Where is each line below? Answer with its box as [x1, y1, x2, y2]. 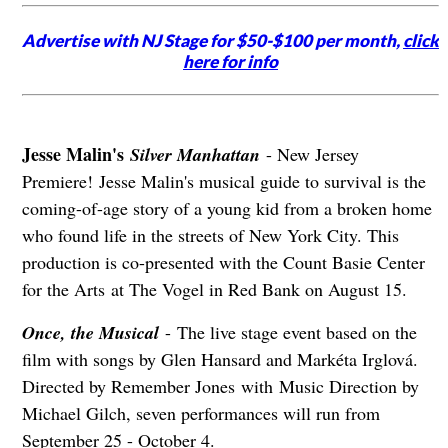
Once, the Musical [21, 319, 159, 345]
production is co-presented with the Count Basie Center [21, 249, 425, 274]
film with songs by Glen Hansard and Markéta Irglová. [21, 346, 418, 371]
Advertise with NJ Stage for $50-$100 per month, [22, 29, 404, 51]
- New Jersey [259, 141, 359, 166]
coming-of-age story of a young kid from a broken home [21, 195, 432, 220]
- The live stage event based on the [158, 319, 417, 344]
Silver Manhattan [129, 141, 260, 167]
